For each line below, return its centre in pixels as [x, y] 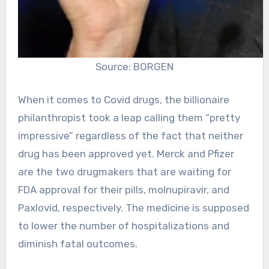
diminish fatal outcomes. [77, 244]
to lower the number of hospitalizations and [123, 226]
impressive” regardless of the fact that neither [130, 136]
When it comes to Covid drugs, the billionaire [123, 100]
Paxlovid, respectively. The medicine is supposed [133, 208]
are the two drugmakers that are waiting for [124, 172]
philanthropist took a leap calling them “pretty [129, 118]
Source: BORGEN [134, 66]
